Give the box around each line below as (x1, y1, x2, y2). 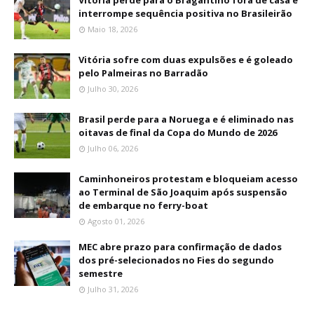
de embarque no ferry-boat (78, 198, 208, 212)
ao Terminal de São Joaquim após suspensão (78, 185, 287, 198)
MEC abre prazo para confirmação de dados (78, 240, 282, 253)
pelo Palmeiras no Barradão (78, 66, 208, 79)
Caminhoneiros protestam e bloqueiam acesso (78, 172, 298, 185)
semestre (78, 266, 123, 280)
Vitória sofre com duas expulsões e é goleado (78, 53, 293, 66)
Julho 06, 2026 (88, 142, 138, 153)
